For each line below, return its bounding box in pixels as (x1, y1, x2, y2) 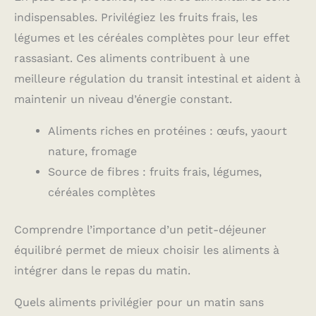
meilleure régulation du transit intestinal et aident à (14, 72, 300, 86)
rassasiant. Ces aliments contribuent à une (14, 51, 250, 66)
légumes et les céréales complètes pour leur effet (14, 31, 290, 45)
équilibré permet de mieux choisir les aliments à (14, 243, 279, 257)
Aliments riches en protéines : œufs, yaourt (48, 124, 287, 138)
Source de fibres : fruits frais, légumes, (48, 165, 262, 179)
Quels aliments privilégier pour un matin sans (14, 296, 264, 310)
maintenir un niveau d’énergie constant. (14, 92, 232, 107)
